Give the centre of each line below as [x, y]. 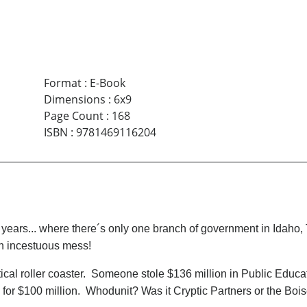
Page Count [73, 116]
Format [62, 83]
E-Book [107, 83]
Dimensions [74, 100]
